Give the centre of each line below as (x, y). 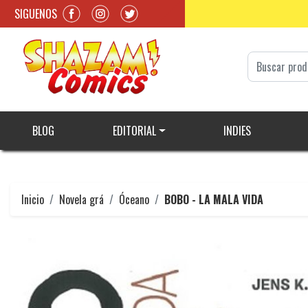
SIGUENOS (36, 13)
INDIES (237, 131)
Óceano (134, 200)
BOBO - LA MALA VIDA (214, 200)
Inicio (33, 200)
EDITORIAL (134, 131)
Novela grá (81, 200)
